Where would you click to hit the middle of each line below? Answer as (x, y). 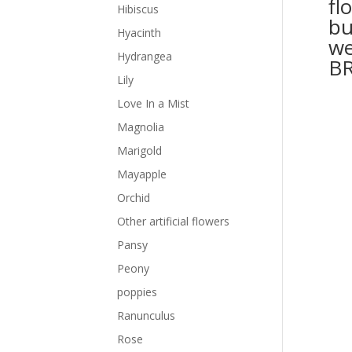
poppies (137, 292)
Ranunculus (147, 315)
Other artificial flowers (174, 221)
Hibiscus (138, 9)
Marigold (140, 150)
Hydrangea (145, 56)
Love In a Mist (154, 103)
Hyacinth (139, 33)
